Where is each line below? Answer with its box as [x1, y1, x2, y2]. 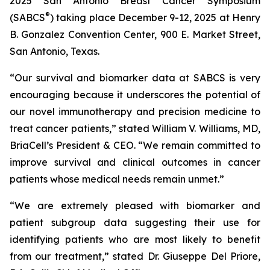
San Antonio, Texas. [10, 45, 99, 57]
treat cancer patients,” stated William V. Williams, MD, [10, 122, 260, 134]
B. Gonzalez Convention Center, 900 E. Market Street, [10, 28, 260, 40]
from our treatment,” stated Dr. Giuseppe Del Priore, [10, 250, 260, 262]
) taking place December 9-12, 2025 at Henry [50, 11, 260, 24]
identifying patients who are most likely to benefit [10, 233, 260, 245]
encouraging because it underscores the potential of [10, 89, 260, 101]
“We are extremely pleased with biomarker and [10, 199, 260, 212]
